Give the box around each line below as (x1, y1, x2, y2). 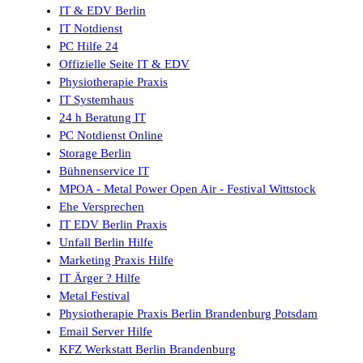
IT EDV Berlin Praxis (59, 218, 167, 232)
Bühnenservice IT (59, 164, 149, 178)
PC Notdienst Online (59, 129, 163, 143)
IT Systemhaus (59, 93, 134, 107)
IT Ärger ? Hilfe (59, 271, 140, 285)
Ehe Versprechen (59, 200, 144, 214)
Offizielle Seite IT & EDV (59, 58, 190, 71)
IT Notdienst (59, 22, 122, 36)
